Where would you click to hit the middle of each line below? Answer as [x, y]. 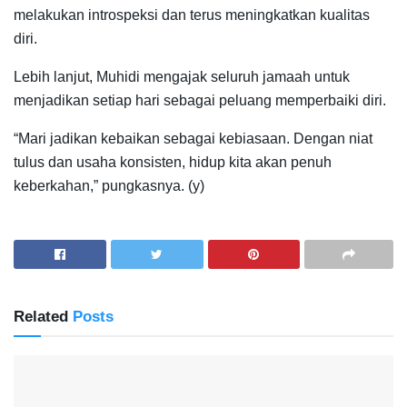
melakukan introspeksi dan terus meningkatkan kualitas [192, 15]
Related [41, 316]
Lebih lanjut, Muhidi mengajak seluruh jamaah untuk [182, 76]
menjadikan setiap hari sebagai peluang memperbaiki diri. [200, 100]
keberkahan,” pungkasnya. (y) [109, 185]
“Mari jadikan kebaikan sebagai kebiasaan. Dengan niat [193, 138]
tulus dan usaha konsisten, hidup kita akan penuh [173, 162]
